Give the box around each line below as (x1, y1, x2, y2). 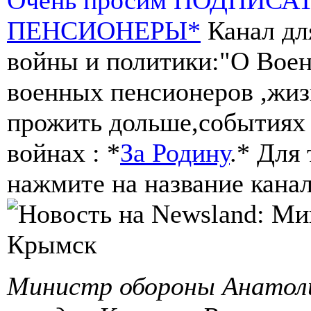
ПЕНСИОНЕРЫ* (7, 15, 201, 45)
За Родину (120, 137, 230, 167)
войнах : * (7, 137, 120, 167)
